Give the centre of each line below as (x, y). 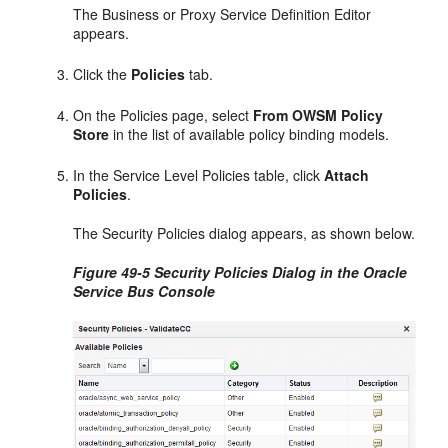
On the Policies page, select (163, 115)
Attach (347, 175)
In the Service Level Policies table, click (199, 175)
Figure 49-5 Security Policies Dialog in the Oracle (240, 272)
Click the (102, 74)
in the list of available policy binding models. (249, 134)
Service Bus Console (144, 291)
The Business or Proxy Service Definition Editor (222, 14)
